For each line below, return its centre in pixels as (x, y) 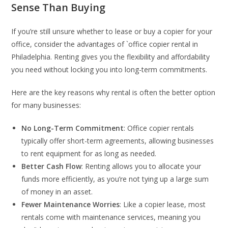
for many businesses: (46, 105)
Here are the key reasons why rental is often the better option (113, 92)
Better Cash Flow (52, 166)
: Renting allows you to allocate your (141, 166)
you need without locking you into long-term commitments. (110, 69)
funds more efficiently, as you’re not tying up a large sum (115, 179)
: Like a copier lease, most (163, 204)
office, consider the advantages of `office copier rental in (105, 44)
